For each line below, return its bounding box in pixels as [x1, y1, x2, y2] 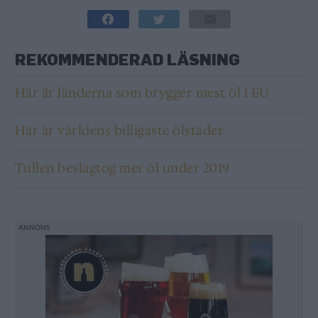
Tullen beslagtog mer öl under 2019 [14, 160, 230, 177]
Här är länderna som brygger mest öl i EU [14, 84, 270, 102]
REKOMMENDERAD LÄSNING [14, 50, 240, 69]
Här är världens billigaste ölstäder [14, 122, 224, 140]
